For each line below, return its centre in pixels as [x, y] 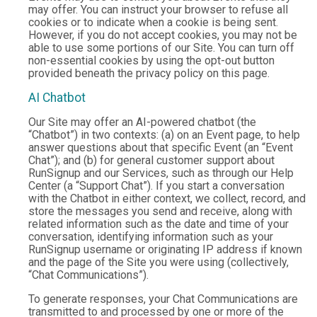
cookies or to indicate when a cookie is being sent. [153, 22]
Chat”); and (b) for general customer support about [151, 160]
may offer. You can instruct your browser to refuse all [158, 10]
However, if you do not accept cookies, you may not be [163, 35]
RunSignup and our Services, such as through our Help [161, 173]
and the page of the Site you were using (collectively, [158, 262]
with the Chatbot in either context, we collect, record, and [167, 198]
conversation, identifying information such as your [151, 237]
